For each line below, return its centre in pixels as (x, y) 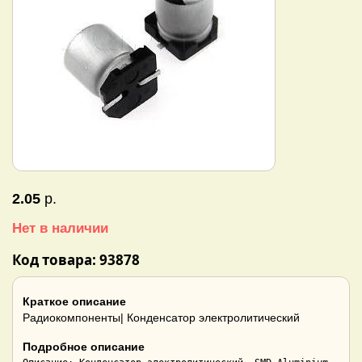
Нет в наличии (60, 228)
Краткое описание (74, 302)
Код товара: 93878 (76, 260)
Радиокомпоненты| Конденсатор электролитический (161, 318)
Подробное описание (84, 347)
